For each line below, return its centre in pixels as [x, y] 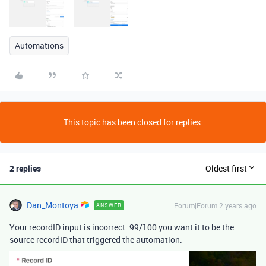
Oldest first [226, 169]
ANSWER [109, 205]
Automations [39, 45]
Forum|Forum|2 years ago [215, 205]
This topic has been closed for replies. [133, 122]
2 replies [25, 168]
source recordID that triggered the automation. [96, 239]
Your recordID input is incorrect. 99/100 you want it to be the [122, 227]
